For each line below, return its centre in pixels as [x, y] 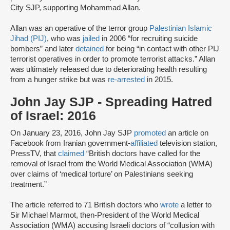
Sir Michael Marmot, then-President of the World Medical [105, 215]
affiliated [144, 143]
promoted [150, 133]
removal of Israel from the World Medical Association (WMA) [111, 164]
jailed [92, 39]
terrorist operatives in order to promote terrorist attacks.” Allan [113, 59]
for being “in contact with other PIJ [162, 49]
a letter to [195, 205]
